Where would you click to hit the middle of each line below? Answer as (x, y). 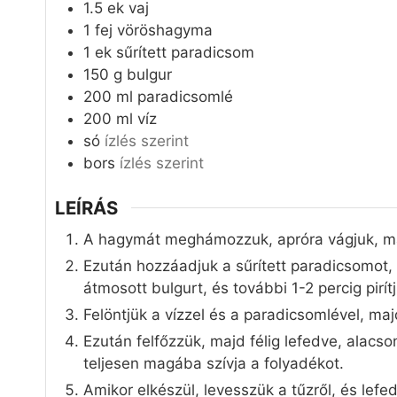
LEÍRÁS (86, 207)
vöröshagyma (165, 31)
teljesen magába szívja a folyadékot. (214, 363)
